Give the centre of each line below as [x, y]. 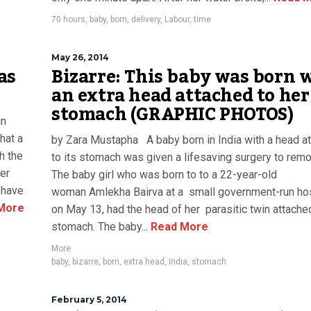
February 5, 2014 [89, 300]
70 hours [68, 19]
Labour [177, 19]
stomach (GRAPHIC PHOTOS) [173, 115]
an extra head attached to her [180, 96]
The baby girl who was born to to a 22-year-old [164, 175]
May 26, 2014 [80, 57]
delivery [146, 19]
